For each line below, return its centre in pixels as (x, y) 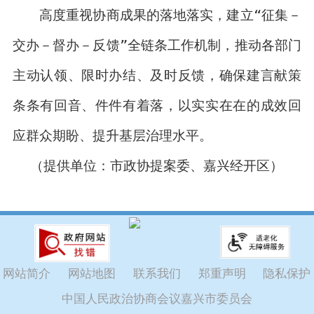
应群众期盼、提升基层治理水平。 (112, 135)
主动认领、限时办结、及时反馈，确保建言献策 (157, 75)
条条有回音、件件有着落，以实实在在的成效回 (157, 105)
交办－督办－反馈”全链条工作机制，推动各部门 (157, 45)
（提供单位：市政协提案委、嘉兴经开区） (157, 165)
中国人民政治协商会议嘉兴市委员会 (157, 298)
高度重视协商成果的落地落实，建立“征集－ (170, 14)
